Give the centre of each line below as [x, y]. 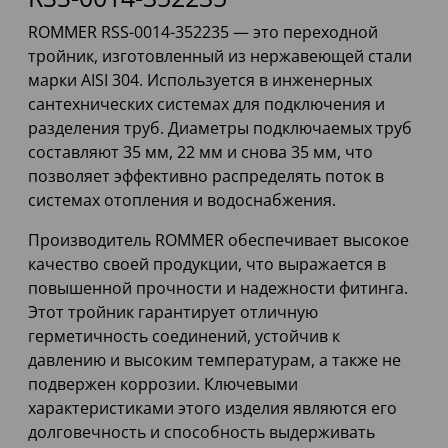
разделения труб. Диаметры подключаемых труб [220, 128]
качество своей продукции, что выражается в [207, 264]
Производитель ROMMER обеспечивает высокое [218, 240]
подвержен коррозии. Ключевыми [163, 384]
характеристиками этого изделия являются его [212, 408]
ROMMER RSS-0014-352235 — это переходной [203, 32]
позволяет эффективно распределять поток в [206, 176]
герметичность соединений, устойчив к [184, 336]
